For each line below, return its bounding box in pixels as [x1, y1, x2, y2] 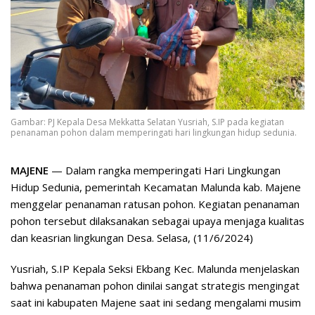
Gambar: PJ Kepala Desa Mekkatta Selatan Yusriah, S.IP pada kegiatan [11, 115, 284, 128]
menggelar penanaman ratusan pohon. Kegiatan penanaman [11, 196, 300, 211]
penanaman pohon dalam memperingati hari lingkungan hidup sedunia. [11, 126, 297, 139]
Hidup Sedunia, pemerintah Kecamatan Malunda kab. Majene [11, 179, 301, 194]
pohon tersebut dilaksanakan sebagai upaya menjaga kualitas [11, 213, 304, 228]
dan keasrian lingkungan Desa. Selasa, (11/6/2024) [11, 230, 253, 245]
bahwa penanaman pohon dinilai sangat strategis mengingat [11, 278, 300, 292]
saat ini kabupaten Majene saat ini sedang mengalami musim [11, 295, 301, 309]
